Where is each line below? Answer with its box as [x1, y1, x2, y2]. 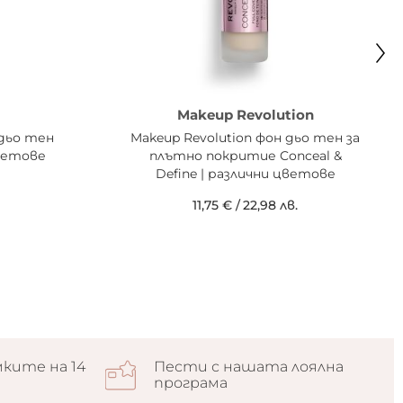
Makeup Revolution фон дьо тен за [130, 129, 360, 146]
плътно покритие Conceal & [148, 147, 342, 164]
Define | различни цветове [155, 165, 336, 182]
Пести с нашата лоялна [154, 357, 345, 375]
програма [154, 373, 228, 391]
